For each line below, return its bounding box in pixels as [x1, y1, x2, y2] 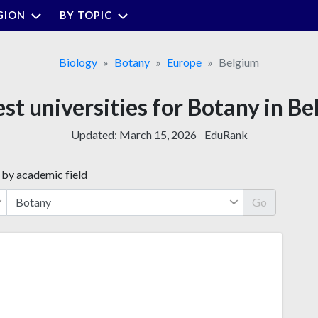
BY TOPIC [60, 9, 112, 21]
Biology [59, 55, 97, 69]
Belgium [219, 55, 259, 69]
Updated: [70, 127, 119, 141]
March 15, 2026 [119, 127, 197, 141]
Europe [167, 55, 202, 69]
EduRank [204, 127, 248, 141]
